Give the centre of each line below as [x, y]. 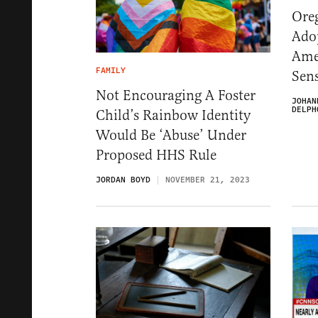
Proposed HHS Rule [156, 155]
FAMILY [111, 71]
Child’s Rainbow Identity [173, 116]
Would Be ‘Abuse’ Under [171, 136]
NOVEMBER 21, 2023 [208, 180]
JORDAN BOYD [123, 180]
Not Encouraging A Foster [176, 96]
